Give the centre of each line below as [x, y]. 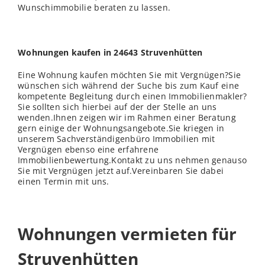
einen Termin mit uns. [64, 182]
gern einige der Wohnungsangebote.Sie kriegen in [121, 128]
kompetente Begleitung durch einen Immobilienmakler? [132, 96]
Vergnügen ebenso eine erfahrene [88, 150]
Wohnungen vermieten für [127, 234]
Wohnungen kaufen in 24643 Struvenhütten [110, 53]
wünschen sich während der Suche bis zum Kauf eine [129, 86]
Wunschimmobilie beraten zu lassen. [94, 8]
